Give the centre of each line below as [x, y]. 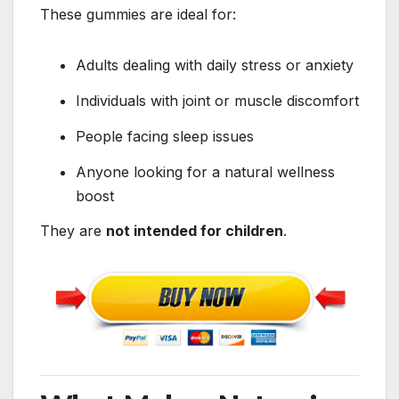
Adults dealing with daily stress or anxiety [215, 65]
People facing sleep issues [165, 136]
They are [73, 231]
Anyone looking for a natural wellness [205, 171]
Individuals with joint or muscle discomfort [217, 101]
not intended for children [195, 231]
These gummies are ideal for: [138, 15]
